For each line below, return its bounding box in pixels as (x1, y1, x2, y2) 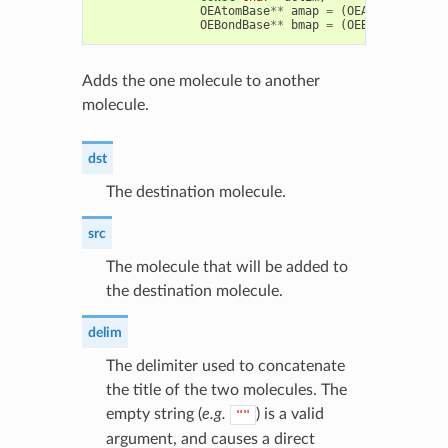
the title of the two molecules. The (105, 381, 347, 398)
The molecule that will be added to (105, 258, 348, 275)
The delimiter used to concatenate (105, 357, 345, 374)
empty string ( (105, 405, 202, 422)
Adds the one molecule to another (81, 72, 320, 89)
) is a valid (255, 405, 324, 422)
